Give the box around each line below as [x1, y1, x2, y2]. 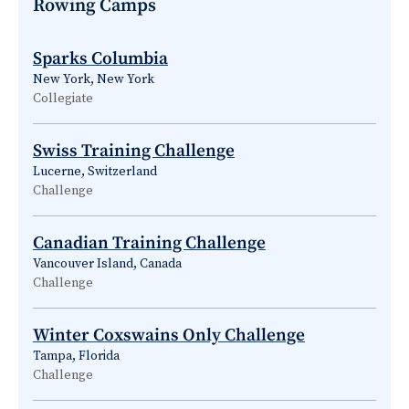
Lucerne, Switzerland [33, 163, 157, 180]
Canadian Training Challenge [33, 231, 266, 254]
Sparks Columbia [33, 47, 168, 69]
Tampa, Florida [33, 347, 120, 364]
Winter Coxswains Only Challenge [33, 323, 305, 346]
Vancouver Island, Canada [33, 255, 182, 272]
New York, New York [33, 70, 154, 88]
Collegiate [33, 89, 93, 107]
